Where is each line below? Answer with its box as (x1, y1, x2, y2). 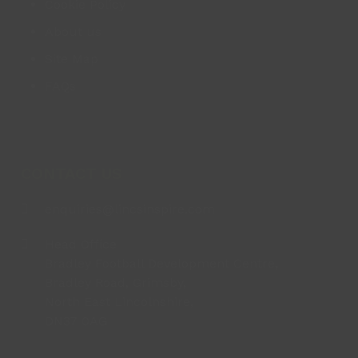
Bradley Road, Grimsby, (44, 274, 186, 290)
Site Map (44, 50, 98, 66)
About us (44, 23, 101, 39)
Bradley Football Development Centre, (44, 255, 278, 271)
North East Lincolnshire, (44, 293, 193, 309)
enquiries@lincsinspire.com (44, 201, 215, 217)
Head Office (44, 236, 117, 252)
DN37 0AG (44, 312, 107, 328)
